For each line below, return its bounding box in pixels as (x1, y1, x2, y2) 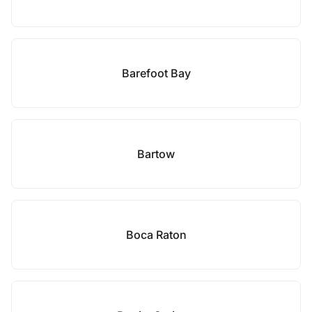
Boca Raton (125, 228, 187, 242)
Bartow (137, 147, 175, 161)
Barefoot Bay (121, 66, 191, 80)
